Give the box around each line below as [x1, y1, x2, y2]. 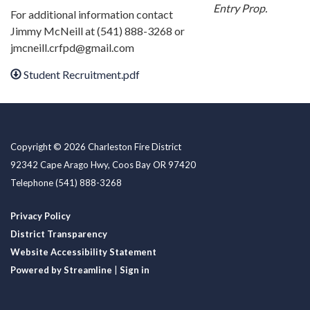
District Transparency [10, 228, 107, 239]
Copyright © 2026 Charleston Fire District [10, 140, 181, 152]
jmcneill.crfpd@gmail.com [10, 40, 134, 54]
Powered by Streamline [10, 264, 112, 275]
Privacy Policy [10, 210, 71, 221]
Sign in [120, 264, 149, 275]
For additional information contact [10, 7, 173, 21]
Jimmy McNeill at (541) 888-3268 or [10, 24, 185, 37]
